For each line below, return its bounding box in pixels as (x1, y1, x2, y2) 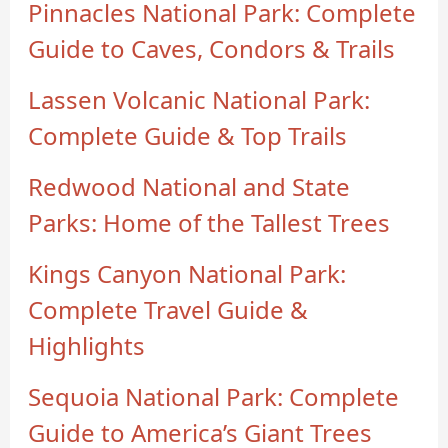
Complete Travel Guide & (28, 292, 309, 326)
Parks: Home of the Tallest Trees (28, 205, 391, 239)
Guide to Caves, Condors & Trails (28, 31, 396, 65)
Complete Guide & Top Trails (28, 118, 348, 152)
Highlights (28, 328, 146, 362)
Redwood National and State (28, 169, 351, 203)
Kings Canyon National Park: (28, 256, 347, 290)
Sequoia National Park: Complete (28, 379, 400, 413)
